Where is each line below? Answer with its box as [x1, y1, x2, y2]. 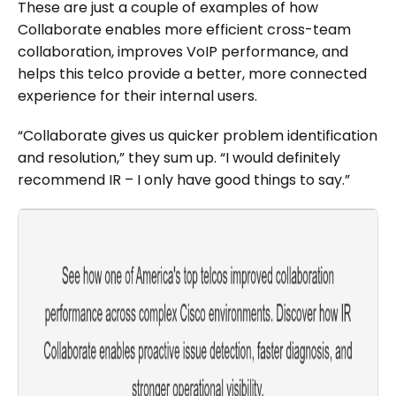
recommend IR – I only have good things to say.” [18, 169, 350, 190]
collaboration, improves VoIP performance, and [18, 41, 348, 62]
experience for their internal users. [18, 85, 257, 106]
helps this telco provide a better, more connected [18, 63, 367, 84]
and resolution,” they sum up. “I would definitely [18, 147, 340, 168]
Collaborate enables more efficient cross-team [18, 19, 351, 40]
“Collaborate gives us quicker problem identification [18, 125, 377, 146]
